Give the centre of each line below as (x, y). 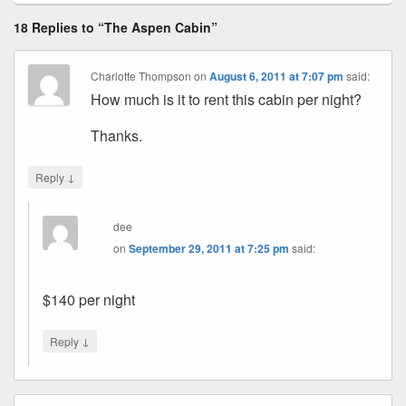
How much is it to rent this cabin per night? (227, 99)
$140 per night (89, 299)
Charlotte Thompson (141, 75)
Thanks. (117, 135)
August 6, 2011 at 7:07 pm (277, 76)
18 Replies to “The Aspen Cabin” (116, 27)
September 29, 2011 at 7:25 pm (209, 248)
